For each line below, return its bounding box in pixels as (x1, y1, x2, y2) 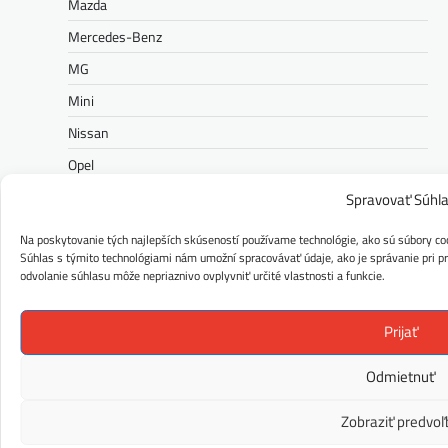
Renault (68, 346, 114, 368)
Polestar (68, 218, 117, 240)
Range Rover (68, 314, 144, 336)
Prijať (383, 320, 418, 343)
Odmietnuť (366, 365, 435, 388)
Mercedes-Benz (68, 26, 162, 48)
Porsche (68, 250, 116, 272)
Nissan (68, 122, 109, 144)
